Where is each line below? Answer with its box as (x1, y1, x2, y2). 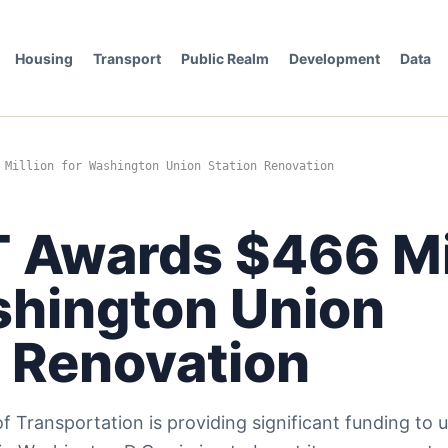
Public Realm (180, 49, 269, 67)
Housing (14, 49, 73, 67)
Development (288, 49, 380, 67)
